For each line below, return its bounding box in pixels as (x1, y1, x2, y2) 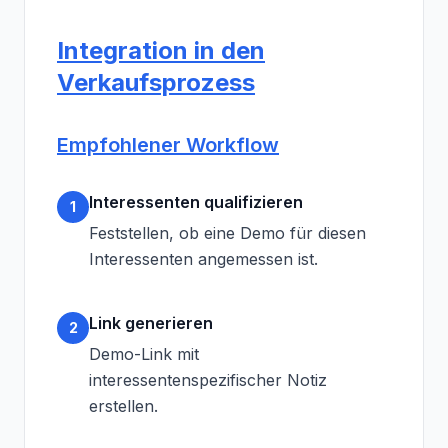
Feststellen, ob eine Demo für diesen (89, 223, 366, 243)
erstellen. (89, 396, 158, 416)
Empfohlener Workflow (57, 133, 279, 157)
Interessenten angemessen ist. (89, 249, 318, 269)
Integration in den (57, 36, 265, 65)
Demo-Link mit (89, 344, 199, 364)
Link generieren (89, 313, 213, 333)
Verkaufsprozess (57, 68, 255, 97)
